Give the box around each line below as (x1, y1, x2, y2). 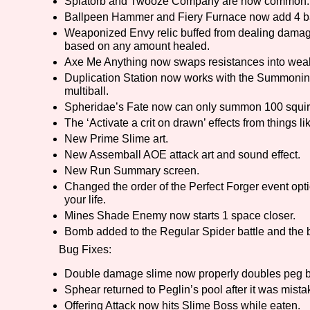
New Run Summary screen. (64, 165, 199, 177)
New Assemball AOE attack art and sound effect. (64, 149, 300, 161)
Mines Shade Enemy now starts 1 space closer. (64, 210, 295, 222)
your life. (64, 194, 106, 206)
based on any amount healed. (64, 40, 210, 53)
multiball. (64, 85, 109, 98)
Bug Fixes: (59, 244, 111, 256)
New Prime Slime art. (64, 133, 168, 145)
